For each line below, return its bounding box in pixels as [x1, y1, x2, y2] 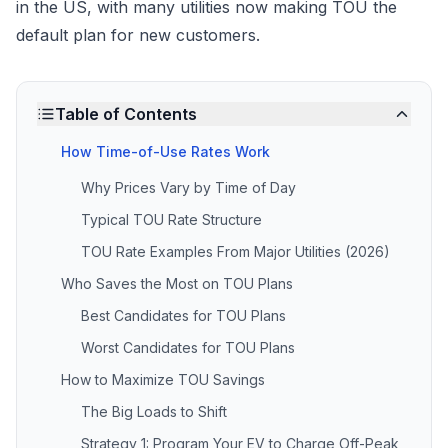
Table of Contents [55, 104, 197, 124]
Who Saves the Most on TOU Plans [61, 275, 293, 292]
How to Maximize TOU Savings [61, 371, 265, 388]
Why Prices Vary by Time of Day [81, 179, 296, 196]
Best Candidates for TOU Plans [81, 307, 286, 324]
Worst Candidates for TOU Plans [81, 339, 295, 356]
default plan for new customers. [16, 25, 260, 45]
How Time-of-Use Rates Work [61, 143, 270, 160]
